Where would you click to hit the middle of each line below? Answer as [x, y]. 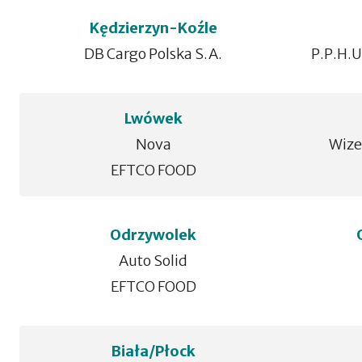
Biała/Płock [154, 351]
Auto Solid [154, 261]
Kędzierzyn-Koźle [153, 28]
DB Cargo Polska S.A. [154, 54]
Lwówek [153, 118]
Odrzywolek [154, 235]
